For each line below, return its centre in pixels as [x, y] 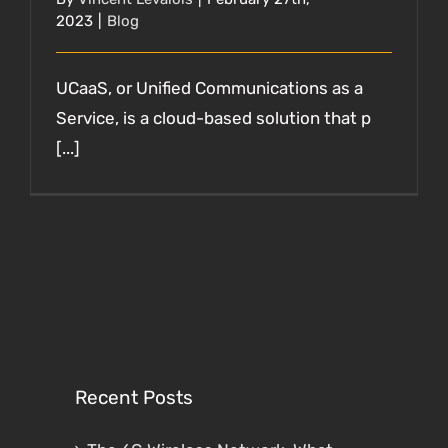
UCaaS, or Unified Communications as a [209, 87]
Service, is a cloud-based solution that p [213, 117]
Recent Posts [134, 398]
